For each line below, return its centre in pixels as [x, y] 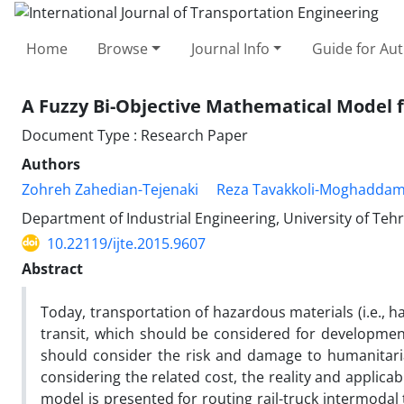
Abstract [52, 268]
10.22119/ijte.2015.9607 [126, 243]
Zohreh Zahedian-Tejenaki [110, 189]
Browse [123, 48]
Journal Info [230, 48]
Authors [51, 164]
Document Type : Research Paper [135, 135]
